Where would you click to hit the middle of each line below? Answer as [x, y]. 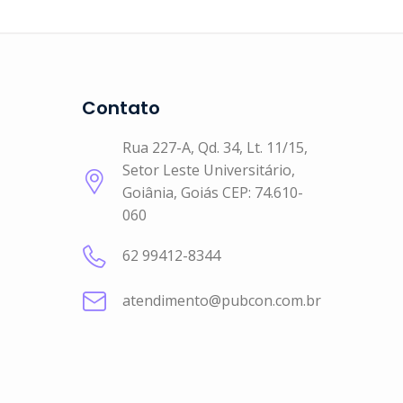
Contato [121, 108]
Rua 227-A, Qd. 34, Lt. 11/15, [215, 148]
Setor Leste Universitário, [209, 170]
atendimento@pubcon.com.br [222, 301]
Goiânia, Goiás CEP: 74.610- [213, 193]
